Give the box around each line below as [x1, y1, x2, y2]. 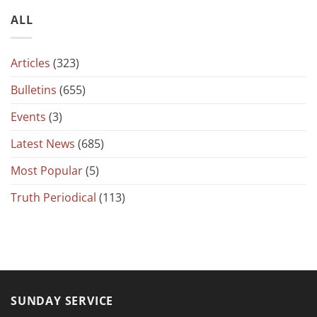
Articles [11, 54, 50, 71]
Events [11, 108, 46, 125]
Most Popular [11, 162, 83, 178]
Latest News [11, 135, 75, 151]
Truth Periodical [11, 189, 96, 205]
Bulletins [11, 81, 57, 98]
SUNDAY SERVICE [11, 292, 114, 309]
